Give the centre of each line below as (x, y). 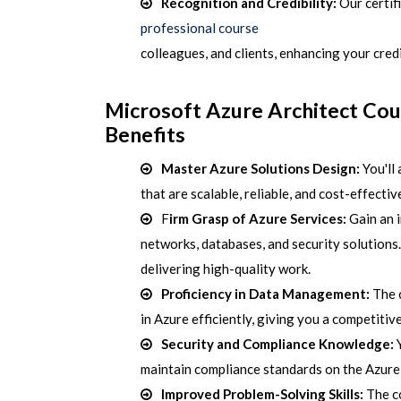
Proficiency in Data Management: (265, 294)
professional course (200, 28)
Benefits (145, 134)
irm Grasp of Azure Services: (258, 218)
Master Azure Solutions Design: (260, 168)
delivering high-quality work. (226, 269)
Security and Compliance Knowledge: (277, 344)
